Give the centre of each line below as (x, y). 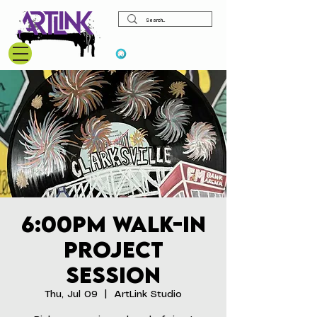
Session (113, 275)
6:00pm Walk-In (113, 224)
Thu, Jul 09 (71, 294)
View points (163, 53)
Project (113, 249)
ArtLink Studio (148, 294)
